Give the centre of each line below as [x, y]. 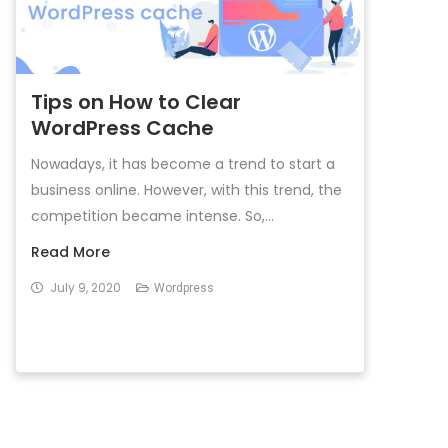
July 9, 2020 [85, 287]
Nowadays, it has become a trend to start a [183, 164]
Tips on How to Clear [136, 102]
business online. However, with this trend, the [186, 190]
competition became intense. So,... [152, 216]
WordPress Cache [122, 128]
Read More [70, 252]
